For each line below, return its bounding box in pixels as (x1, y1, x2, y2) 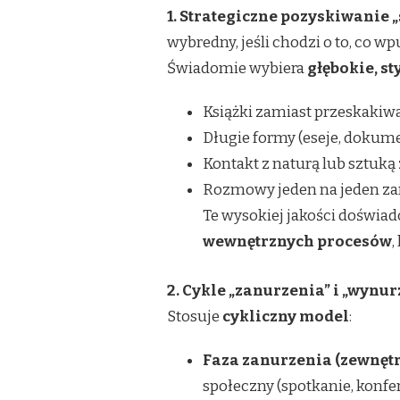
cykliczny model (222, 306, 349, 326)
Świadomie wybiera (167, 59, 307, 79)
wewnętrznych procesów (203, 232, 392, 252)
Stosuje (167, 306, 222, 326)
